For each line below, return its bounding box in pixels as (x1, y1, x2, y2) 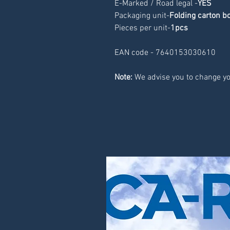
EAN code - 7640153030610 (114, 48, 216, 58)
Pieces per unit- (114, 23, 170, 33)
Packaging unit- (114, 11, 169, 21)
